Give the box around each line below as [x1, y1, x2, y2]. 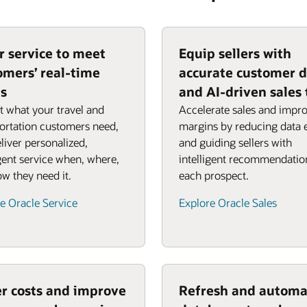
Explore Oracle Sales [179, 195, 277, 210]
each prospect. [179, 168, 249, 182]
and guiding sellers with [179, 135, 292, 149]
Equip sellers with [179, 45, 291, 62]
